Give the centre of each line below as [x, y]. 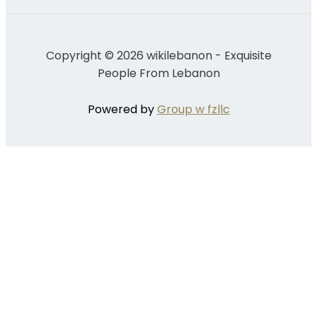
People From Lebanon [158, 73]
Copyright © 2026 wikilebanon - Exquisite [158, 55]
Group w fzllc [193, 109]
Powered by [122, 109]
